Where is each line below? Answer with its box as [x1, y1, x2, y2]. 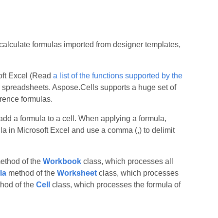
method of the [6, 169, 57, 177]
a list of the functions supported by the [53, 72, 182, 80]
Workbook [42, 157, 81, 165]
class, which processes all [81, 157, 173, 165]
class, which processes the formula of [50, 181, 181, 189]
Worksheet [56, 169, 97, 177]
